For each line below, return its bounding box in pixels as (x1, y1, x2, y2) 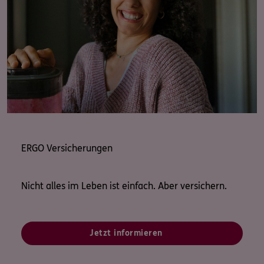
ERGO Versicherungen (21, 143, 113, 154)
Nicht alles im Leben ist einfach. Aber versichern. (21, 180, 227, 192)
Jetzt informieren (90, 228, 163, 239)
